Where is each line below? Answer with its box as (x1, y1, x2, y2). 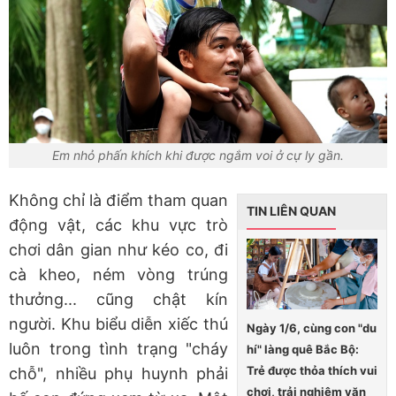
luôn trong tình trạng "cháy (9, 339, 228, 358)
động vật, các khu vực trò (9, 215, 228, 234)
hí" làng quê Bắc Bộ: (247, 342, 359, 357)
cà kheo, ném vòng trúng (9, 264, 228, 284)
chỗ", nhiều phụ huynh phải (9, 363, 228, 383)
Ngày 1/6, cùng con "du (247, 321, 377, 336)
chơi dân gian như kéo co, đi (9, 240, 228, 259)
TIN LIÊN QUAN (247, 202, 336, 218)
